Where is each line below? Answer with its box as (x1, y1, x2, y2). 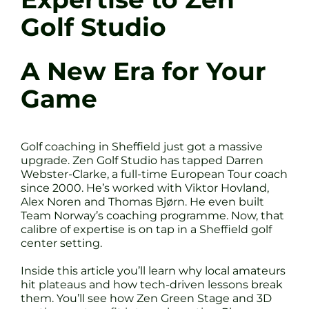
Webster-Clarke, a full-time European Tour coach (21, 167, 288, 181)
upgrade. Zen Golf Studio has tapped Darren (21, 153, 263, 167)
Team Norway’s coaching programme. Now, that (21, 208, 284, 222)
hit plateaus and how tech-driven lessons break (21, 277, 283, 291)
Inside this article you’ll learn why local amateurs (21, 263, 286, 277)
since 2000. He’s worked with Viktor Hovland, (21, 181, 269, 195)
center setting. (21, 236, 102, 250)
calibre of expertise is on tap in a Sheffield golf (21, 222, 272, 236)
